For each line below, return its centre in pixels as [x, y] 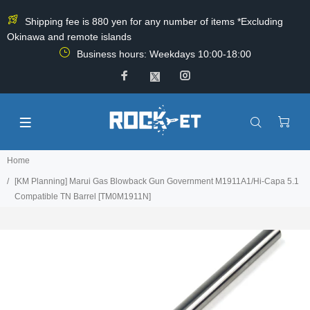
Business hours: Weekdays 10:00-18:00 [163, 54]
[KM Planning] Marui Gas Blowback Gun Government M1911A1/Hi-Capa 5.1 [157, 181]
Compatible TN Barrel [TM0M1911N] [83, 197]
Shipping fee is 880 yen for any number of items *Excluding [153, 21]
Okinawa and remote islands [69, 37]
